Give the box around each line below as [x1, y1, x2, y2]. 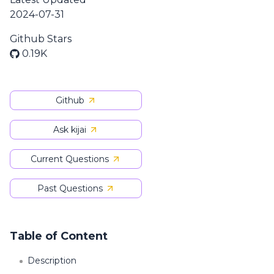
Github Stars [10, 33, 72, 45]
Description [28, 255, 76, 266]
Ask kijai [53, 124, 86, 135]
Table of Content [10, 229, 108, 243]
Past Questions [37, 183, 103, 194]
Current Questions [31, 154, 109, 165]
